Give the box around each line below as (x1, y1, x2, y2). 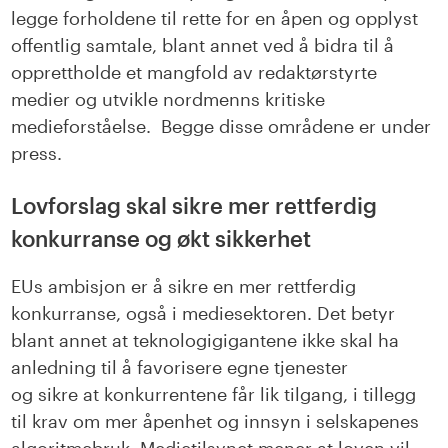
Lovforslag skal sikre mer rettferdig (11, 192, 378, 219)
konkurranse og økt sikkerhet (11, 225, 312, 252)
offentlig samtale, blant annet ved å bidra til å (11, 34, 395, 57)
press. (11, 142, 68, 165)
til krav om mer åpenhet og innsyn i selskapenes (11, 410, 420, 433)
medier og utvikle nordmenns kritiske (11, 88, 326, 111)
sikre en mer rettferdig (163, 275, 357, 298)
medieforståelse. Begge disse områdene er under (11, 115, 432, 138)
